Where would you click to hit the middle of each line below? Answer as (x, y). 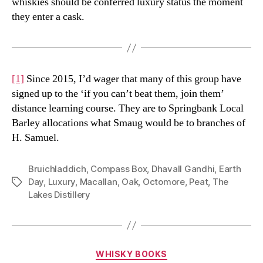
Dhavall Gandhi (183, 169)
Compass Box (119, 169)
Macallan (98, 182)
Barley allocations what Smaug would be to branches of (129, 123)
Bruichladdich (57, 169)
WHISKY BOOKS (131, 254)
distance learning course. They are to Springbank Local (128, 109)
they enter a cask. (48, 17)
